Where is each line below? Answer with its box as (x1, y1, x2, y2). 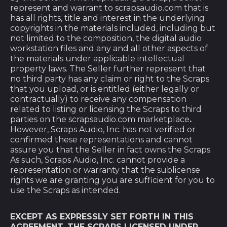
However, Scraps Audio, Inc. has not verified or (10, 125, 196, 134)
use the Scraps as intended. (10, 185, 123, 195)
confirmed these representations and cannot (10, 135, 193, 144)
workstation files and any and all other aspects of (10, 44, 208, 53)
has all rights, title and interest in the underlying (10, 13, 205, 23)
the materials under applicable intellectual (10, 54, 184, 63)
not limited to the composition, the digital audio (10, 33, 202, 43)
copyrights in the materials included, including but (10, 23, 215, 33)
